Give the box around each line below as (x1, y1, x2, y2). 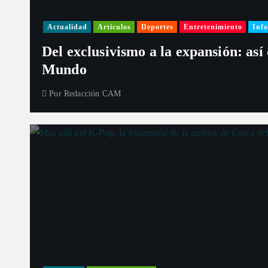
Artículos (97, 23, 131, 31)
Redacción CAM (63, 89, 121, 98)
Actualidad (47, 23, 87, 31)
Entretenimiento (183, 23, 242, 31)
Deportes (141, 23, 173, 31)
